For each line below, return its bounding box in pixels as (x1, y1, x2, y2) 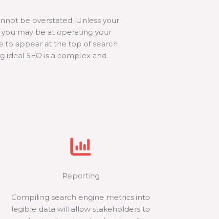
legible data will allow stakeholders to (11, 204, 151, 214)
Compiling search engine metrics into (11, 193, 151, 202)
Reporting (62, 171, 100, 180)
